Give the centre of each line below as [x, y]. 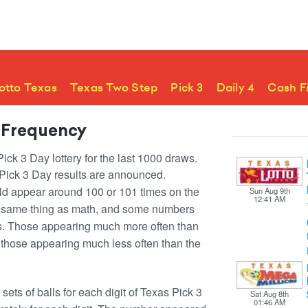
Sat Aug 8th [270, 293]
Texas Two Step [114, 88]
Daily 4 [235, 88]
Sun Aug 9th [269, 190]
